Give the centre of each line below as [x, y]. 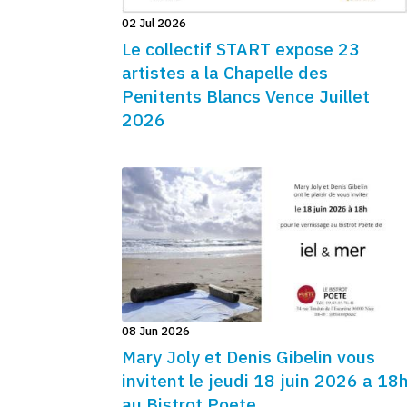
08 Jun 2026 [156, 331]
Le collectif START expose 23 [241, 49]
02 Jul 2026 [154, 24]
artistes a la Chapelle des [225, 73]
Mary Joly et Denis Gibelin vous [248, 356]
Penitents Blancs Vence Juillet [246, 96]
